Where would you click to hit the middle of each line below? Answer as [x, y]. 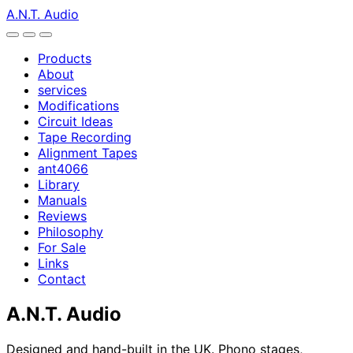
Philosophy [71, 232]
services [62, 90]
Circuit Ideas [75, 121]
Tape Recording [85, 137]
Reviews [62, 216]
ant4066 [63, 169]
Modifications [78, 106]
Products [65, 58]
